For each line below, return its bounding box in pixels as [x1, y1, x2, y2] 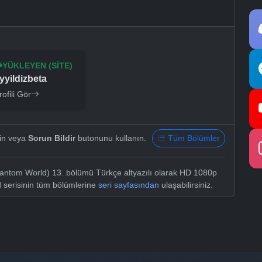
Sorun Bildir [28, 133, 75, 143]
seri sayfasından [98, 180, 159, 190]
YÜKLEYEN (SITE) [2, 61, 73, 71]
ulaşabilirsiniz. [159, 180, 213, 190]
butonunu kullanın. [75, 133, 146, 143]
